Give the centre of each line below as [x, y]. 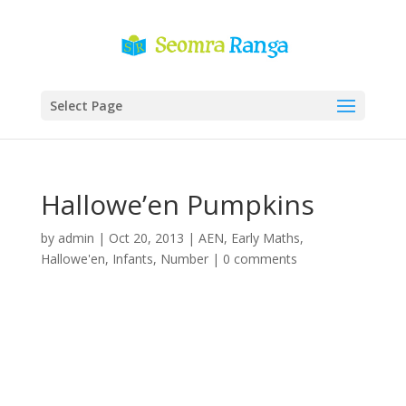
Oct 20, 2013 [146, 238]
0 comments [260, 259]
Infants [132, 259]
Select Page [86, 106]
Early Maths [265, 238]
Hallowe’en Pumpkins [177, 204]
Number [184, 259]
